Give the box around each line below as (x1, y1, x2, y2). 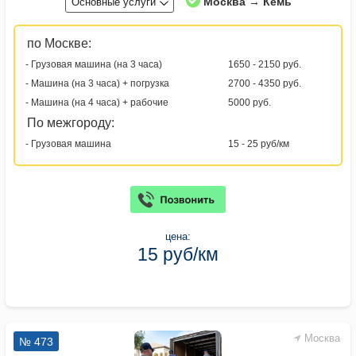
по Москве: (27, 36, 91, 50)
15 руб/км (137, 243, 219, 265)
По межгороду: (27, 115, 114, 130)
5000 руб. (228, 96, 271, 108)
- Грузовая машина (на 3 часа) (25, 58, 162, 70)
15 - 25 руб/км (228, 137, 289, 149)
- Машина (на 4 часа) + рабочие (25, 96, 168, 108)
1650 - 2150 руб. (228, 58, 301, 70)
